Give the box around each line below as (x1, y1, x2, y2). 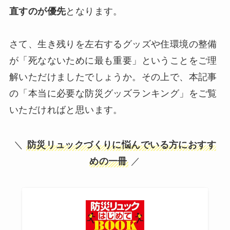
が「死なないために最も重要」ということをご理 (9, 55, 217, 66)
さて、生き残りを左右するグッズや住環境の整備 (9, 39, 217, 49)
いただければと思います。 (9, 104, 123, 115)
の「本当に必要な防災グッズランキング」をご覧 (9, 88, 217, 99)
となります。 (66, 6, 123, 16)
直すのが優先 (9, 6, 66, 16)
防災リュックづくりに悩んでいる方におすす (27, 139, 216, 150)
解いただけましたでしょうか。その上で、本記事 (9, 71, 217, 82)
